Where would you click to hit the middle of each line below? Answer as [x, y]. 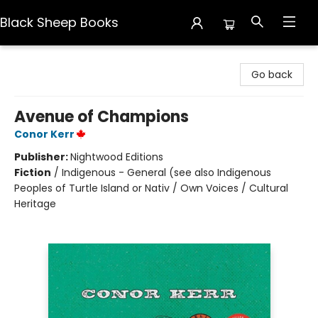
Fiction [33, 172]
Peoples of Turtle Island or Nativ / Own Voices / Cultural [151, 188]
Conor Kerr [44, 134]
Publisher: [42, 157]
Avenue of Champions [102, 117]
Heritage [35, 204]
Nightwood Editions [117, 157]
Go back [272, 75]
